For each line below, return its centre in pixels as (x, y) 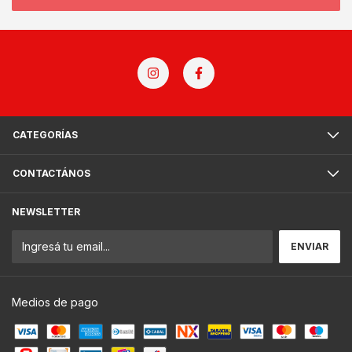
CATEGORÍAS (45, 135)
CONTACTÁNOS (51, 173)
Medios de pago (55, 302)
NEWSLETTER (46, 212)
